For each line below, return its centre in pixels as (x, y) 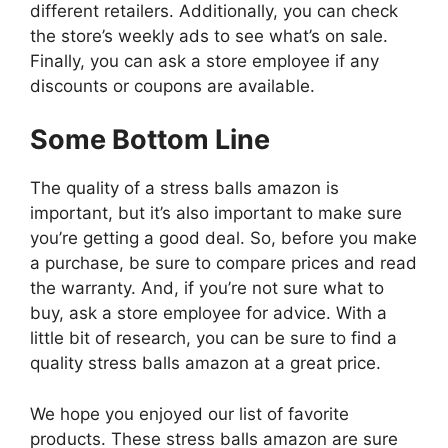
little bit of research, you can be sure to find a (213, 338)
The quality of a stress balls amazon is (184, 188)
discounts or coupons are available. (172, 85)
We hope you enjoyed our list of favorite (189, 413)
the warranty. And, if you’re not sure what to (207, 288)
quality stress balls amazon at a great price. (205, 363)
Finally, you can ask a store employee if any (204, 60)
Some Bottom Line (150, 140)
